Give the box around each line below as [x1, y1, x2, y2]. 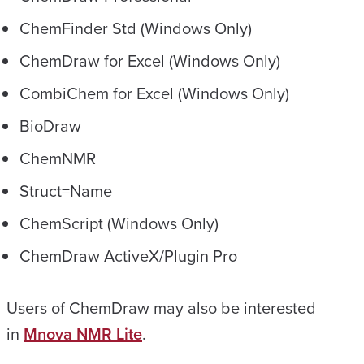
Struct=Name [19, 179, 112, 203]
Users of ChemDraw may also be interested [6, 296, 316, 320]
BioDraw [19, 114, 81, 138]
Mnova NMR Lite [24, 322, 142, 346]
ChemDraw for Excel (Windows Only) [19, 49, 280, 73]
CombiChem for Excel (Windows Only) [19, 81, 289, 106]
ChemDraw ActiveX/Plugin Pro [19, 244, 237, 268]
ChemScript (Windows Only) [19, 211, 219, 236]
